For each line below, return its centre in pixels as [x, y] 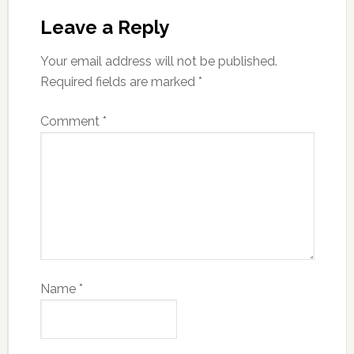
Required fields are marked [119, 81]
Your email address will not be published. [158, 61]
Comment [71, 121]
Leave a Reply [104, 27]
